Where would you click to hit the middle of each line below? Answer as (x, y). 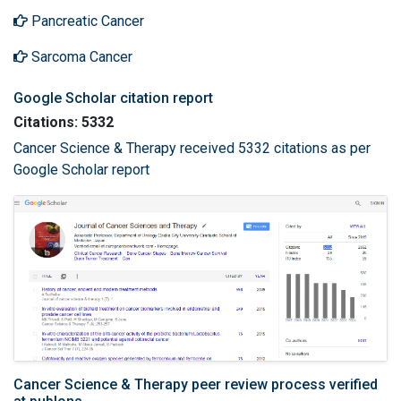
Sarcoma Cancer (80, 57)
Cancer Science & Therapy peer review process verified (196, 384)
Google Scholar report (81, 170)
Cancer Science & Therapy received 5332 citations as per (192, 148)
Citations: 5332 (64, 122)
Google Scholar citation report (113, 98)
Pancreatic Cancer (86, 21)
